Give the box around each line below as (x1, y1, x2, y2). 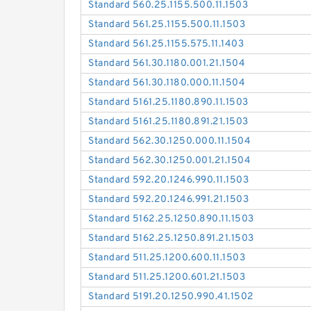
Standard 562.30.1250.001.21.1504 (88, 155, 251, 167)
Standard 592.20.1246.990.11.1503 (88, 174, 249, 187)
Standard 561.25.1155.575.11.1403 (88, 38, 244, 51)
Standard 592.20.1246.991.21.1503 (88, 194, 249, 206)
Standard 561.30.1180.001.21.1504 (88, 58, 246, 70)
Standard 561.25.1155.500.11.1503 (88, 19, 246, 31)
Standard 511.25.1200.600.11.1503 (88, 252, 246, 264)
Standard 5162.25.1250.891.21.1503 (88, 233, 254, 245)
